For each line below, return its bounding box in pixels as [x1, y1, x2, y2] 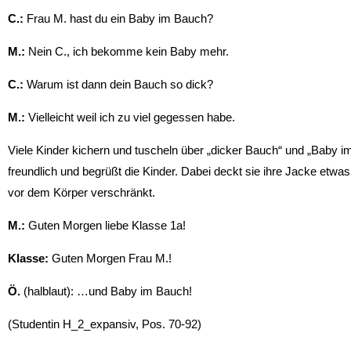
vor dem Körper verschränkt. [8, 185, 155, 199]
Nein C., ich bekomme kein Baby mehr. [25, 44, 229, 58]
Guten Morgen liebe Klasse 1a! [25, 218, 186, 232]
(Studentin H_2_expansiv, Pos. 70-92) [8, 317, 201, 331]
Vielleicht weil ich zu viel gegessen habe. [25, 110, 235, 124]
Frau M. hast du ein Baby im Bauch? [24, 11, 213, 25]
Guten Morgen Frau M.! [49, 251, 172, 265]
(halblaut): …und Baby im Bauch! [20, 284, 192, 298]
